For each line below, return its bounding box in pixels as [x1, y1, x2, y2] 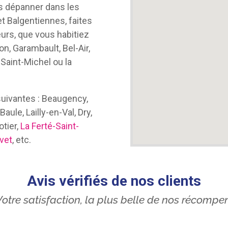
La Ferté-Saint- [20, 121, 79, 132]
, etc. [12, 134, 32, 146]
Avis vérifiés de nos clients [27, 173, 201, 190]
